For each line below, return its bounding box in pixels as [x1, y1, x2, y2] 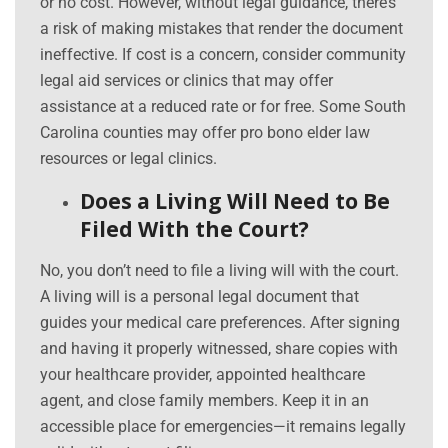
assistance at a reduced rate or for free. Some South [40, 97, 406, 117]
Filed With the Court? [80, 215, 309, 244]
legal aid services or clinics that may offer [40, 71, 333, 91]
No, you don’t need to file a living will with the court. [40, 261, 399, 281]
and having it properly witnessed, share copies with [40, 339, 398, 359]
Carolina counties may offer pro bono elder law [40, 123, 370, 143]
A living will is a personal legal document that [40, 287, 359, 307]
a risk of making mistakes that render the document [40, 19, 403, 39]
